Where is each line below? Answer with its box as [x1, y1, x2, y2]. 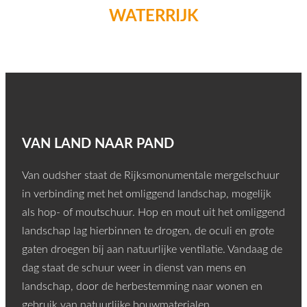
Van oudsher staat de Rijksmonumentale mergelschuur [22, 170, 280, 182]
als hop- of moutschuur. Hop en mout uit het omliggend [22, 207, 285, 219]
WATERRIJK [109, 8, 198, 25]
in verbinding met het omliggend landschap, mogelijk [22, 188, 271, 200]
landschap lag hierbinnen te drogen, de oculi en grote [22, 225, 274, 237]
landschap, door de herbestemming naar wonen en [22, 281, 262, 293]
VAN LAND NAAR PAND [22, 137, 174, 151]
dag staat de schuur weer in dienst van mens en [22, 262, 246, 274]
